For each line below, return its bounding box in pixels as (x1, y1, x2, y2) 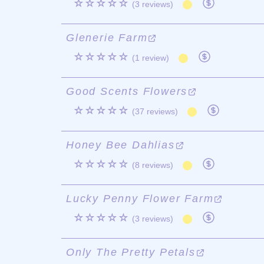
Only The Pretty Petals (66, 246, 196, 258)
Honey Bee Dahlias (66, 139, 175, 151)
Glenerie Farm (66, 32, 148, 44)
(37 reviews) (132, 107, 178, 116)
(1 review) (132, 53, 169, 62)
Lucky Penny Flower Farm (66, 193, 214, 204)
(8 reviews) (132, 160, 173, 170)
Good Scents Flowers (66, 85, 188, 97)
